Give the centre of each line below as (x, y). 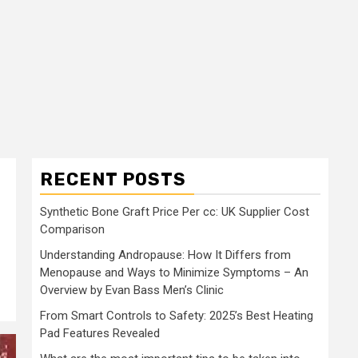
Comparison (72, 229)
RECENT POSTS (113, 179)
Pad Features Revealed (100, 333)
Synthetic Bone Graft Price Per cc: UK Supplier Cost (175, 212)
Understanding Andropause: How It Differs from (165, 255)
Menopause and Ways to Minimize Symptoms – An (174, 272)
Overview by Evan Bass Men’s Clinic (132, 290)
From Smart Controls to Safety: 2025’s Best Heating (177, 316)
